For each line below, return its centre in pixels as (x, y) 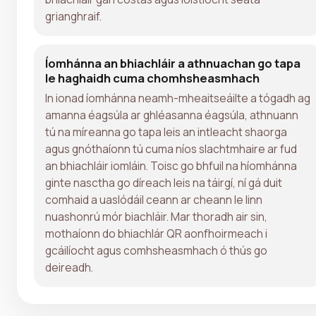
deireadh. (69, 267)
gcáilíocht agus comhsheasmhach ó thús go (156, 250)
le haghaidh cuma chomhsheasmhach (152, 78)
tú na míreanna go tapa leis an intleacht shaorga (166, 132)
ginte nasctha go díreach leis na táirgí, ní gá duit (164, 182)
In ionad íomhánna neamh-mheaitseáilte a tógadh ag (178, 98)
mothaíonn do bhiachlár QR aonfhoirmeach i (156, 233)
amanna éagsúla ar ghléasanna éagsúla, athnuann (172, 115)
